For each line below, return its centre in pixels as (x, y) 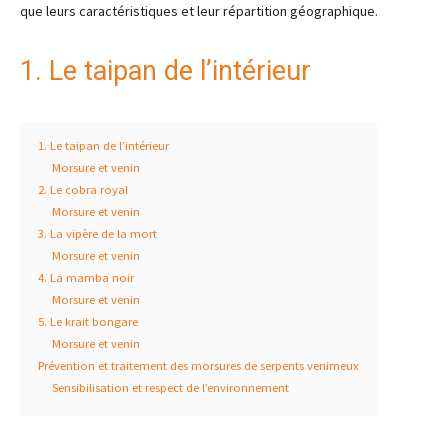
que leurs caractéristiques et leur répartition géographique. (199, 11)
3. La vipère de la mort (97, 233)
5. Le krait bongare (88, 321)
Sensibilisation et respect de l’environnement (170, 387)
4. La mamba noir (86, 277)
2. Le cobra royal (83, 189)
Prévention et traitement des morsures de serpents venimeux (198, 365)
